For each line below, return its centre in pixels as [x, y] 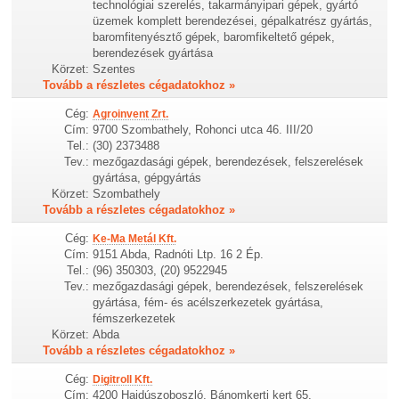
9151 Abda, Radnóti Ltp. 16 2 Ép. [179, 254]
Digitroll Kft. [123, 380]
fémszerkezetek [134, 318]
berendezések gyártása [153, 53]
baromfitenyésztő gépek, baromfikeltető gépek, [214, 37]
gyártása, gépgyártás [147, 177]
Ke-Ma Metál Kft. [135, 239]
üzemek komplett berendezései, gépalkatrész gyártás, [233, 20]
